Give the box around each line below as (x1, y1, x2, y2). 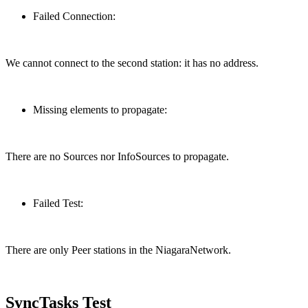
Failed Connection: (33, 10, 115, 23)
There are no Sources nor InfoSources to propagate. (5, 151, 229, 163)
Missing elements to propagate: (33, 104, 167, 116)
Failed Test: (33, 197, 83, 210)
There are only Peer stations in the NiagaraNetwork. (5, 244, 231, 256)
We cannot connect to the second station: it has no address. (5, 57, 258, 69)
